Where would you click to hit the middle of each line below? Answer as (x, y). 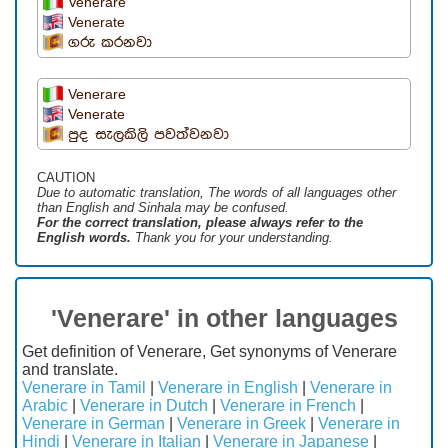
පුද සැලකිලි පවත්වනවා (148, 135)
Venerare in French (288, 406)
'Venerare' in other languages (224, 318)
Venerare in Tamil (84, 388)
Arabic (45, 406)
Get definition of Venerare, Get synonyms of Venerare (209, 352)
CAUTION (66, 178)
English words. (84, 238)
